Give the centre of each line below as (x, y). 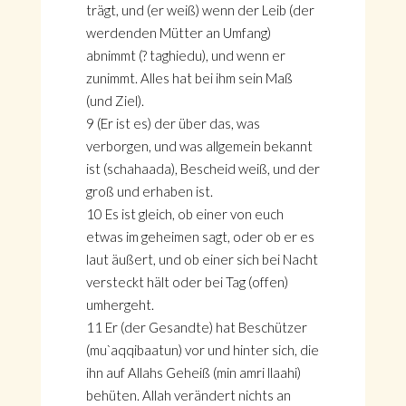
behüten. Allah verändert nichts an (188, 395)
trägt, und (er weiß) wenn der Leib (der (200, 10)
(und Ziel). (115, 101)
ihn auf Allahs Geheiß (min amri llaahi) (193, 372)
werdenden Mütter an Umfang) (178, 33)
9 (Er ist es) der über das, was (173, 123)
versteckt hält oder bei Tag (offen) (187, 282)
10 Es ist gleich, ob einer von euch (184, 214)
